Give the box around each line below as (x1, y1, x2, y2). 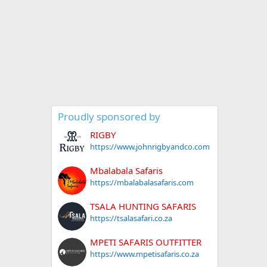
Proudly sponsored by (58, 110, 160, 123)
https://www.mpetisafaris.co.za (90, 249, 199, 260)
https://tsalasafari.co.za (90, 213, 172, 224)
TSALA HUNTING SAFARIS (90, 200, 196, 213)
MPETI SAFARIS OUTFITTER (90, 236, 201, 249)
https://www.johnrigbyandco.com (90, 141, 210, 153)
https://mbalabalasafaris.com (90, 177, 194, 188)
